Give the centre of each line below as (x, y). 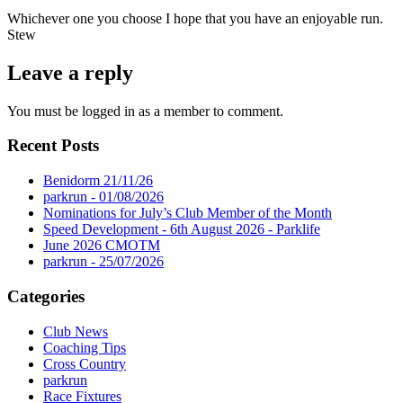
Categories (46, 296)
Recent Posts (53, 146)
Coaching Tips (85, 347)
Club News (76, 331)
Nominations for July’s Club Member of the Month (188, 213)
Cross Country (85, 363)
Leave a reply (70, 72)
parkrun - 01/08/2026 (103, 197)
